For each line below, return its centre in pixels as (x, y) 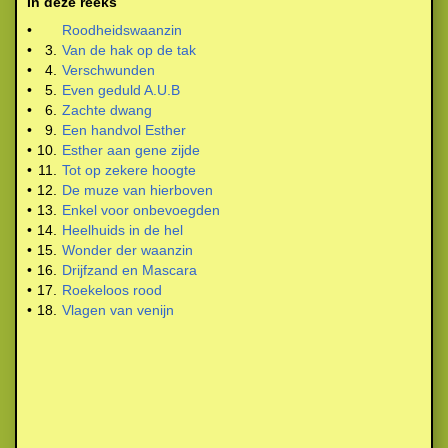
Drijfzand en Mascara (129, 270)
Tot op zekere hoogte (129, 170)
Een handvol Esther (124, 130)
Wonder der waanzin (127, 250)
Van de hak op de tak (129, 50)
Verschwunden (108, 70)
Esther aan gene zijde (131, 150)
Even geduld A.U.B (121, 90)
